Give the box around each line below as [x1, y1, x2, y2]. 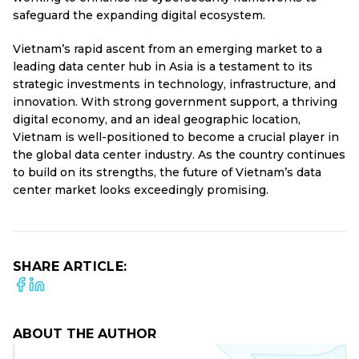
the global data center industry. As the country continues [13, 147, 345, 162]
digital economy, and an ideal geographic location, [13, 112, 301, 127]
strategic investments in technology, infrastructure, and [13, 77, 336, 91]
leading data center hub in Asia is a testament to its [13, 59, 313, 74]
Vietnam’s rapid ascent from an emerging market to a [13, 42, 322, 56]
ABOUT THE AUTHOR [13, 326, 156, 341]
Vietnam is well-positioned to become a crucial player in [13, 130, 339, 144]
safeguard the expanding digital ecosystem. [13, 8, 265, 22]
